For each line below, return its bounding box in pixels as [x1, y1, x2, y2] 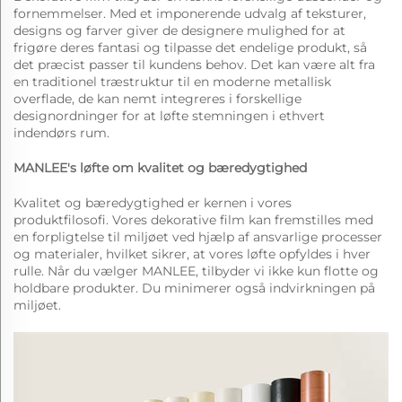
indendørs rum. [13, 125, 109, 141]
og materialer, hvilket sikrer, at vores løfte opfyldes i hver [13, 246, 371, 262]
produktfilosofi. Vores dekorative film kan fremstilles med [13, 212, 373, 228]
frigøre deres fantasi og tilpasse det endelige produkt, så [13, 39, 367, 56]
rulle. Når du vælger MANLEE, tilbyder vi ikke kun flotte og [13, 263, 379, 279]
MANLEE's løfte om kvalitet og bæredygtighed [13, 160, 307, 176]
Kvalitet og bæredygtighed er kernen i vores [13, 195, 292, 211]
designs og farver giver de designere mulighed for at [13, 22, 345, 39]
